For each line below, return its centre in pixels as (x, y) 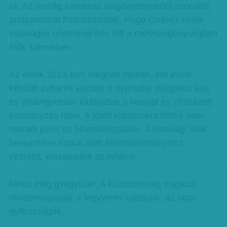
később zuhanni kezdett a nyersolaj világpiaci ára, (109, 88)
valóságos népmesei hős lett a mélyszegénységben (113, 33)
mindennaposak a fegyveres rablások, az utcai (103, 198)
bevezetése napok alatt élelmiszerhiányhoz (96, 143)
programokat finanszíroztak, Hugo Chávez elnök (106, 20)
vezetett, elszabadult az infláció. (73, 157)
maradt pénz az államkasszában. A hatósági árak (108, 129)
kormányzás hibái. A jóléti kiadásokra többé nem (106, 116)
